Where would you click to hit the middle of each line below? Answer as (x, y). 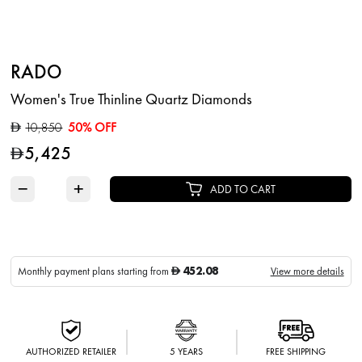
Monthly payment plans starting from (95, 271)
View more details (307, 271)
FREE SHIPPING (296, 351)
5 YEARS (186, 351)
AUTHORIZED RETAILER (71, 351)
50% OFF (93, 128)
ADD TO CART (243, 189)
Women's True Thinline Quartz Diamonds (132, 99)
